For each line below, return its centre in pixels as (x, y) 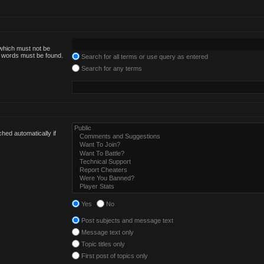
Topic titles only (103, 244)
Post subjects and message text (127, 220)
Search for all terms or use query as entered (144, 56)
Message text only (107, 232)
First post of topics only (114, 255)
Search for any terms (111, 68)
